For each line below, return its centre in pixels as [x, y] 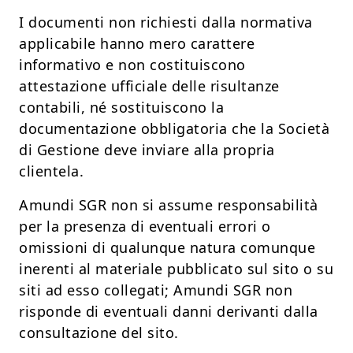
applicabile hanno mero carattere [137, 44]
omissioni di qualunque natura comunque [167, 248]
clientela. [51, 171]
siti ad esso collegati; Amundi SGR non [156, 290]
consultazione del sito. [99, 333]
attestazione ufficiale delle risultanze [149, 86]
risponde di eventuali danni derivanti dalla [169, 312]
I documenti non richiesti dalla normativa [166, 22]
